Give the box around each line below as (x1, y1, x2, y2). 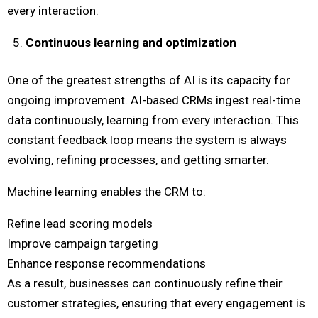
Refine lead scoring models (7, 216, 153, 231)
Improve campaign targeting (7, 236, 158, 251)
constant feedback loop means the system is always (7, 133, 287, 148)
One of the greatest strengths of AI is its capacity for (7, 73, 290, 88)
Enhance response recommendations (7, 256, 206, 271)
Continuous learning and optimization (25, 35, 236, 50)
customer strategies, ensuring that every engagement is (7, 296, 305, 311)
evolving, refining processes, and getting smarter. (7, 153, 269, 168)
